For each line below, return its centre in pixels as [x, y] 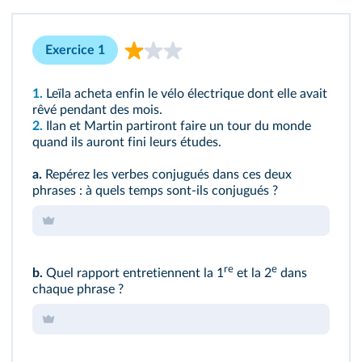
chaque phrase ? [78, 289]
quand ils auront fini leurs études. [127, 142]
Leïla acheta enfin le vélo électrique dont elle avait [187, 94]
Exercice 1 [75, 50]
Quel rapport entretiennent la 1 [133, 273]
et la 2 [253, 273]
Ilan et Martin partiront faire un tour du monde [179, 126]
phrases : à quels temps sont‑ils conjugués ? [155, 191]
